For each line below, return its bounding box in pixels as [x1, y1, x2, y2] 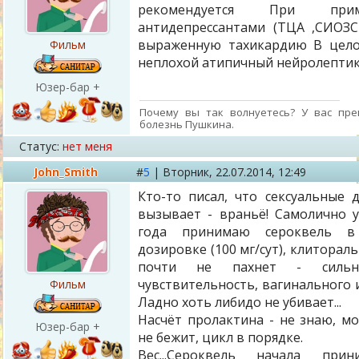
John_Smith [34, 164, 98, 179]
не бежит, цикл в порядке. [138, 329, 303, 346]
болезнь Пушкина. [139, 116, 234, 131]
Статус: [19, 139, 59, 154]
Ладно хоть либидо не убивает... [138, 293, 341, 311]
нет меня [63, 139, 112, 154]
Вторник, [163, 164, 216, 179]
